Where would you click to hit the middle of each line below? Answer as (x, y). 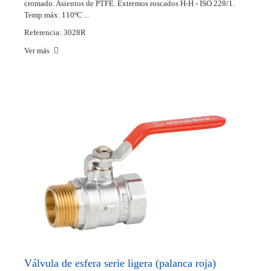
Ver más (38, 51)
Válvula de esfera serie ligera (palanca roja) (120, 263)
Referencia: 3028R (55, 32)
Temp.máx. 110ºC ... (57, 15)
